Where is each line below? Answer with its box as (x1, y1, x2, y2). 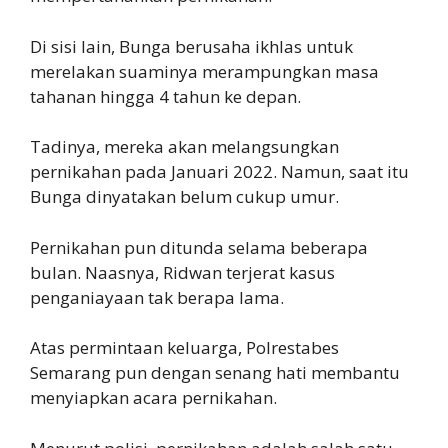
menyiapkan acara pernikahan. (30, 386, 277, 410)
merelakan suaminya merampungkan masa (30, 59, 379, 83)
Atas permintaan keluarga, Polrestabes (30, 336, 339, 360)
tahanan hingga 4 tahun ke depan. (30, 84, 301, 108)
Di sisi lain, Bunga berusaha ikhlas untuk (30, 34, 353, 58)
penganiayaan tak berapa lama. (30, 285, 284, 309)
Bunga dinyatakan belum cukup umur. (30, 185, 339, 209)
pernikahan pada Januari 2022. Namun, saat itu (30, 160, 409, 184)
